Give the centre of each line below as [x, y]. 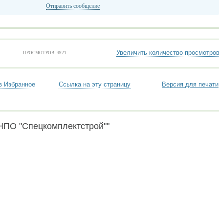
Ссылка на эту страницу [95, 84]
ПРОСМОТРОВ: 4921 [44, 53]
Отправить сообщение [73, 6]
